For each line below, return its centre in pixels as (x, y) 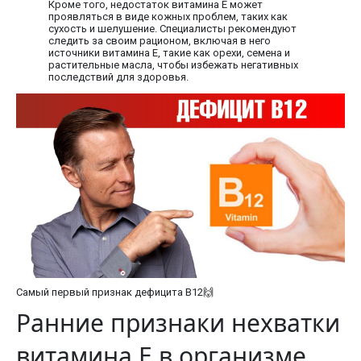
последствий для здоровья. (118, 77)
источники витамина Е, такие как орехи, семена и (169, 52)
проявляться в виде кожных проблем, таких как (168, 16)
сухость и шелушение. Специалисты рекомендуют (172, 28)
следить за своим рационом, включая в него (160, 40)
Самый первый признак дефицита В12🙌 (115, 293)
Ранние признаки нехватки (178, 323)
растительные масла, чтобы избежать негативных (173, 64)
